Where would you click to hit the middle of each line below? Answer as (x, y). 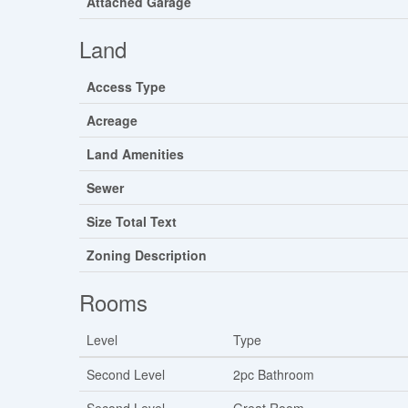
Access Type (126, 87)
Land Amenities (135, 154)
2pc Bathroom (274, 375)
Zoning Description (147, 255)
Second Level (126, 375)
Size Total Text (132, 222)
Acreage (112, 121)
